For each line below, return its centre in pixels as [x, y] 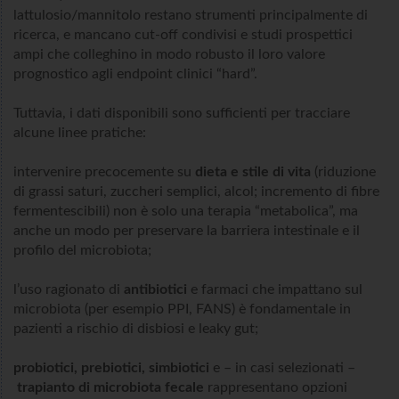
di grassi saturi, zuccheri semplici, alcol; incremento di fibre [196, 192]
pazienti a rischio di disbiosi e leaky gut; [136, 329]
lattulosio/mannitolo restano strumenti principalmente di [191, 16]
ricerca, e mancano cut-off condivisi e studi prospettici [183, 35]
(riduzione [343, 172]
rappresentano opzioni [276, 388]
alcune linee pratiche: [80, 133]
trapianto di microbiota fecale [110, 388]
